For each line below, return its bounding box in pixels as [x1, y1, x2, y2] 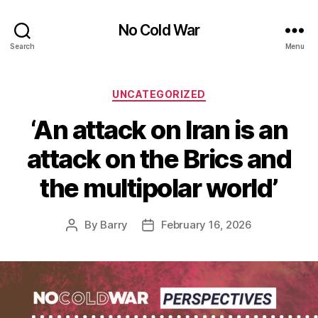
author [71, 234, 104, 248]
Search [10, 41, 35, 50]
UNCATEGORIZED [112, 88, 206, 100]
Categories [158, 84, 221, 99]
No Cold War [118, 21, 200, 39]
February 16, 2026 [161, 217, 252, 231]
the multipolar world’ [40, 172, 278, 204]
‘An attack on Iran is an [30, 114, 288, 146]
